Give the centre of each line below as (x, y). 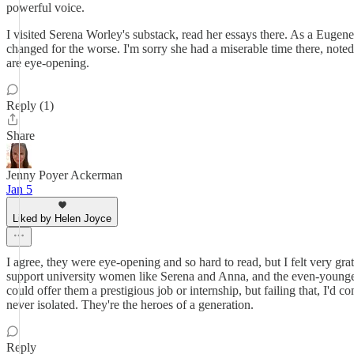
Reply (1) (30, 105)
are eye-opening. (48, 63)
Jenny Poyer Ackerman (64, 175)
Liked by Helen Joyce (62, 218)
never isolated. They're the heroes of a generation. (130, 305)
